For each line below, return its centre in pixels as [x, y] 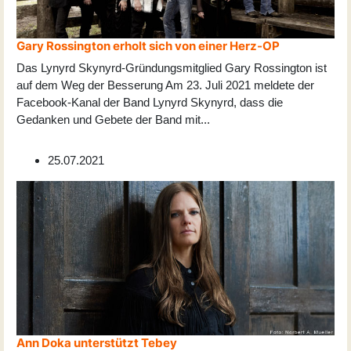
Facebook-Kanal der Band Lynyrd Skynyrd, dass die [150, 103]
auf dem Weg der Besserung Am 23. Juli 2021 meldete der [165, 85]
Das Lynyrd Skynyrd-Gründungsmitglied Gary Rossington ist [172, 68]
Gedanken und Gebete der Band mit [109, 120]
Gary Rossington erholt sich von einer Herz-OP [148, 46]
